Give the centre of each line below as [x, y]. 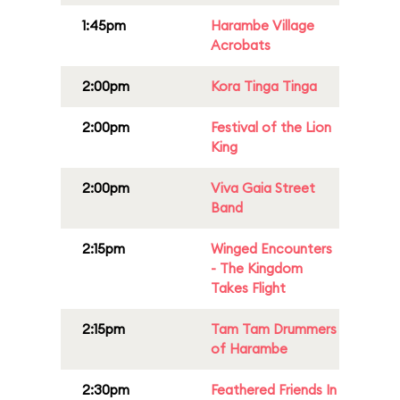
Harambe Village [262, 25]
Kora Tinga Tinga [264, 86]
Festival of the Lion [271, 127]
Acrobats [241, 45]
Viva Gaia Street [263, 188]
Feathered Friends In [274, 390]
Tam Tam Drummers [274, 329]
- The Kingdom [257, 268]
